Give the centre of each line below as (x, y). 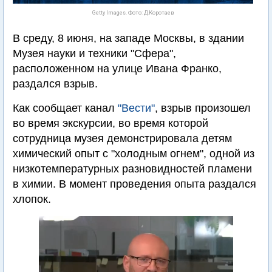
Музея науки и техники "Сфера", (94, 53)
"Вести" (136, 108)
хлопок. (32, 199)
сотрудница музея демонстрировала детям (122, 138)
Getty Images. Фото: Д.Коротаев (133, 13)
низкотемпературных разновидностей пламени (132, 169)
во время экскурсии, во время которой (110, 123)
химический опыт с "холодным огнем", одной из (134, 154)
